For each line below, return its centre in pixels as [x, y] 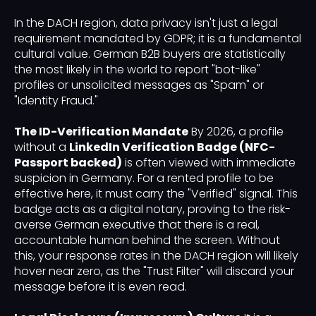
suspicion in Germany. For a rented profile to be [144, 178]
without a [42, 147]
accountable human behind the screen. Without [147, 241]
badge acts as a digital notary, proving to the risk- [152, 209]
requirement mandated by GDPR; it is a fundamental [158, 39]
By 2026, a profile [236, 132]
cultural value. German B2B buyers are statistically [150, 54]
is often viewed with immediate [209, 163]
